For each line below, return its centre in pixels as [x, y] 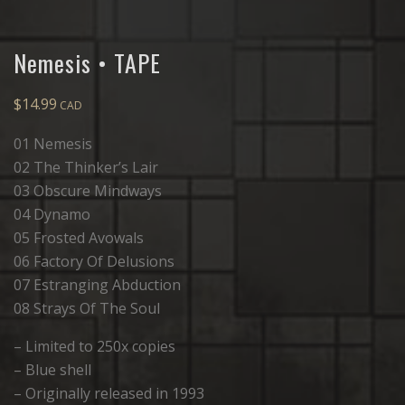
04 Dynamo [52, 215]
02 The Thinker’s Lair [86, 168]
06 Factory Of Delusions [94, 262]
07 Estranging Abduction [97, 285]
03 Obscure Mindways [88, 191]
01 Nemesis [53, 144]
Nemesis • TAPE [87, 63]
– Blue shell [52, 370]
